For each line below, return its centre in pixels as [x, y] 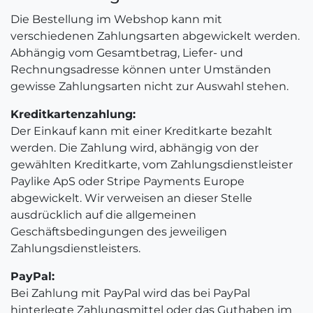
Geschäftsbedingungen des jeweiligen [119, 232]
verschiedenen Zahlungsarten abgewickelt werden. [155, 36]
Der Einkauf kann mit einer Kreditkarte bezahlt [141, 131]
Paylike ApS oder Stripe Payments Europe [128, 181]
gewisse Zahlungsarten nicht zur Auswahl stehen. [150, 86]
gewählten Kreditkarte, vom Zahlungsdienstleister [152, 165]
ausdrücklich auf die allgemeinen [103, 215]
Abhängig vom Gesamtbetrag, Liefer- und [127, 53]
